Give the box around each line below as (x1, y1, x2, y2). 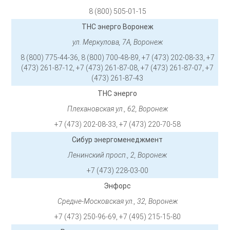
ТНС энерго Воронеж (81, 23, 154, 31)
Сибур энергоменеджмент (72, 136, 163, 144)
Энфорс (104, 182, 131, 190)
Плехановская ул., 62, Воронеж (67, 105, 168, 113)
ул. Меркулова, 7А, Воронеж (72, 38, 163, 47)
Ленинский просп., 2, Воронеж (68, 151, 167, 160)
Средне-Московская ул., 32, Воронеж (57, 197, 178, 206)
